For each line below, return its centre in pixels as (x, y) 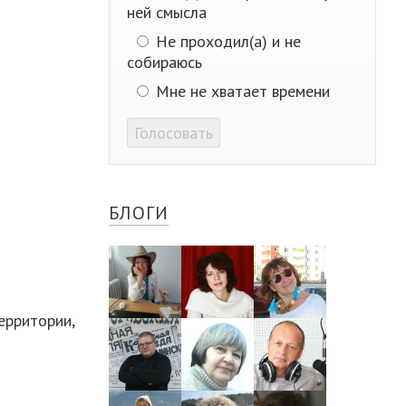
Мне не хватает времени (240, 91)
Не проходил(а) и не (226, 41)
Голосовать (174, 132)
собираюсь (165, 62)
